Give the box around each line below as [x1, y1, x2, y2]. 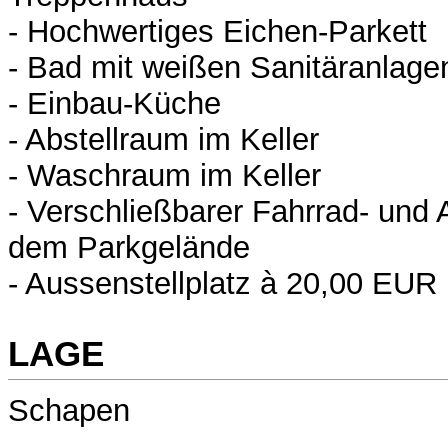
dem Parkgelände [8, 230, 250, 266]
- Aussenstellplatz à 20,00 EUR [8, 266, 437, 302]
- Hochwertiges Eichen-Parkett [8, 14, 427, 50]
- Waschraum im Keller [8, 158, 321, 194]
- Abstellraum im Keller [8, 122, 319, 158]
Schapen [8, 393, 130, 429]
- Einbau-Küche [8, 86, 221, 122]
